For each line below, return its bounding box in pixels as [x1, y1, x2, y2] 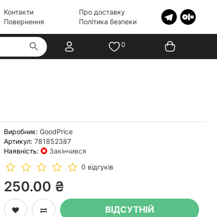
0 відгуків [81, 162, 113, 171]
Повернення [3, 17, 44, 26]
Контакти [3, 8, 33, 16]
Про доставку [78, 8, 125, 16]
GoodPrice [39, 127, 73, 136]
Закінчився [49, 147, 86, 155]
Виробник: [3, 127, 38, 136]
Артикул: [3, 137, 32, 145]
